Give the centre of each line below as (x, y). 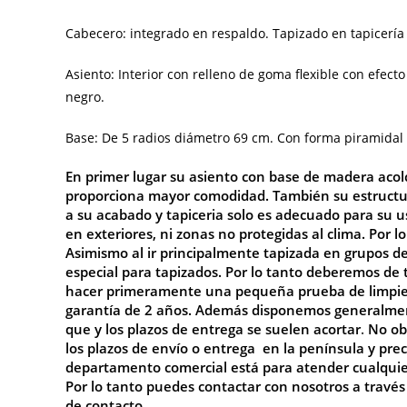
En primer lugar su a (131, 176)
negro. (85, 96)
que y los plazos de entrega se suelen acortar (213, 328)
